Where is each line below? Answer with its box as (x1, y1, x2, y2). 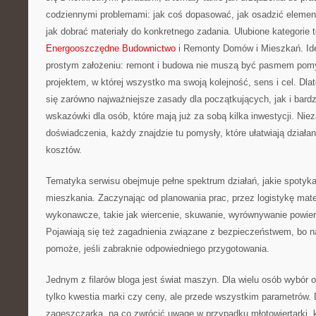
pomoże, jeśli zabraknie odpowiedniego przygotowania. (46, 243, 269, 254)
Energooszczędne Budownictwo (46, 43, 176, 54)
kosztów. (46, 145, 82, 155)
